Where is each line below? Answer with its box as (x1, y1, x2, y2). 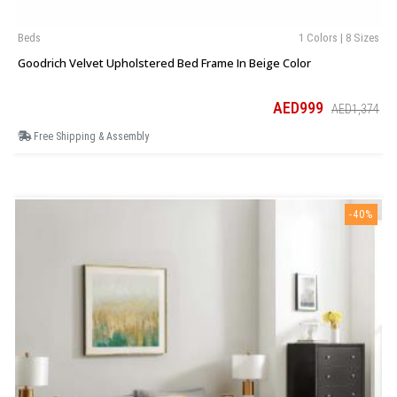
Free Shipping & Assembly (31, 130, 149, 144)
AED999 (273, 98, 327, 118)
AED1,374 (331, 102, 379, 117)
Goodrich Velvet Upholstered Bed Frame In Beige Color (18, 55, 311, 72)
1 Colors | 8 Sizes (299, 31, 379, 45)
